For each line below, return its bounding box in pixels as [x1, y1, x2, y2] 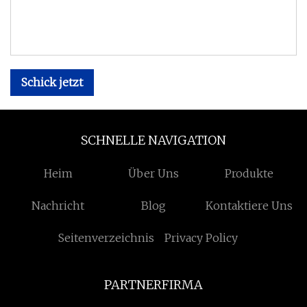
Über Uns [128, 167, 179, 180]
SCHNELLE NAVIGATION [81, 132, 226, 148]
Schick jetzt [21, 75, 83, 89]
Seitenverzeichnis [58, 231, 154, 245]
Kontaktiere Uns [205, 199, 293, 212]
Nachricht [32, 199, 85, 212]
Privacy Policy [164, 231, 238, 245]
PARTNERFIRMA [104, 277, 203, 293]
